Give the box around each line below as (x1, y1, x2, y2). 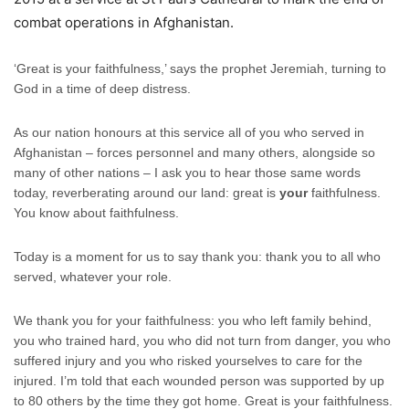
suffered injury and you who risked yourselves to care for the (14, 353, 362, 369)
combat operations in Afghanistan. (14, 14, 234, 32)
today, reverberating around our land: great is (14, 185, 279, 201)
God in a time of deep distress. (14, 81, 191, 97)
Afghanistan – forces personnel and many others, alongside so (14, 145, 375, 161)
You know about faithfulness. (14, 205, 179, 221)
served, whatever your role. (14, 269, 172, 285)
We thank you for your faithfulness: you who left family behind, (14, 313, 372, 329)
